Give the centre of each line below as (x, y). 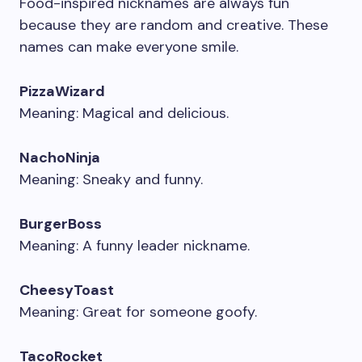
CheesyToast (67, 290)
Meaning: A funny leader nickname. (135, 246)
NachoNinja (60, 158)
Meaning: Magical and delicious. (124, 113)
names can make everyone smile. (129, 47)
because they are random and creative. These (174, 25)
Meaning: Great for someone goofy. (138, 312)
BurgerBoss (61, 224)
